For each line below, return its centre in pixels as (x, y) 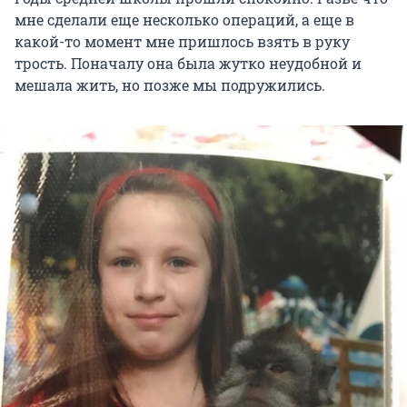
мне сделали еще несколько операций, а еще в (184, 19)
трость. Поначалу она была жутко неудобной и (188, 63)
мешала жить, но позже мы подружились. (170, 84)
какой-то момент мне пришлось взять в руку (182, 41)
